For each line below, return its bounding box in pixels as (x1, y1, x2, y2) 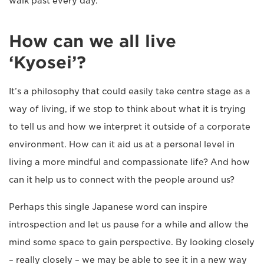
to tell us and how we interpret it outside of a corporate (9, 122, 250, 131)
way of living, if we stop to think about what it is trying (9, 104, 246, 114)
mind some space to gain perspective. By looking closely (9, 237, 255, 247)
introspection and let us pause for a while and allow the (9, 220, 249, 229)
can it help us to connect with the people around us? (9, 175, 235, 184)
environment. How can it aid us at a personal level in (9, 140, 235, 149)
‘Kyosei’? (9, 52, 86, 72)
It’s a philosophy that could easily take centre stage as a (9, 87, 250, 96)
